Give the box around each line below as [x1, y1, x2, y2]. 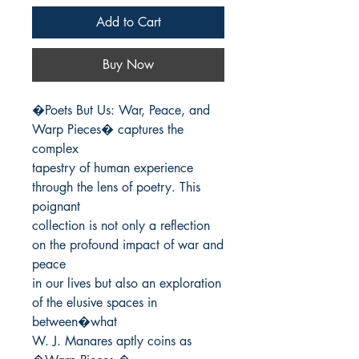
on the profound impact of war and [32, 236, 224, 254]
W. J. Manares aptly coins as [32, 333, 192, 350]
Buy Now [103, 56, 154, 74]
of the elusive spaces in [32, 294, 157, 312]
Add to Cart [95, 14, 161, 31]
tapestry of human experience [32, 159, 193, 177]
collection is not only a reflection [32, 217, 210, 235]
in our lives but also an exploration [32, 275, 221, 292]
